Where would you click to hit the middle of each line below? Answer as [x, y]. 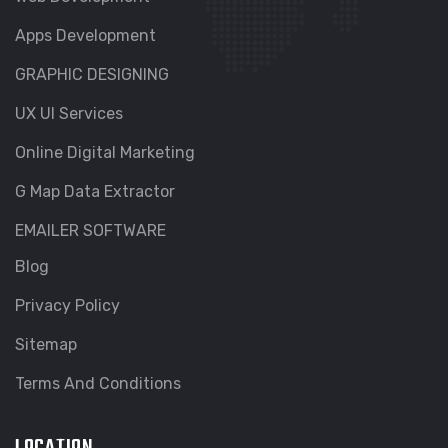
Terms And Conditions [98, 384]
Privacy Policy [67, 306]
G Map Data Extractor [95, 192]
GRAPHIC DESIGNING [92, 75]
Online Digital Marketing [105, 153]
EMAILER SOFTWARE [90, 231]
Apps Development [85, 36]
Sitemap [46, 345]
